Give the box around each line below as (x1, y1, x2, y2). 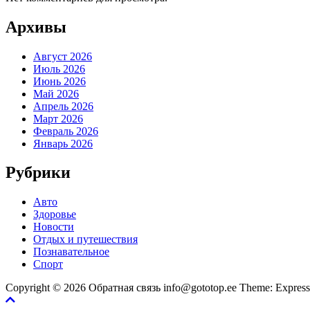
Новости (33, 221, 74, 233)
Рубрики (6, 163, 71, 182)
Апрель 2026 (33, 100, 93, 112)
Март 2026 (33, 112, 83, 125)
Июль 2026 (33, 62, 85, 75)
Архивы (6, 17, 66, 36)
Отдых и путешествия (33, 233, 138, 246)
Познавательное (33, 246, 109, 258)
